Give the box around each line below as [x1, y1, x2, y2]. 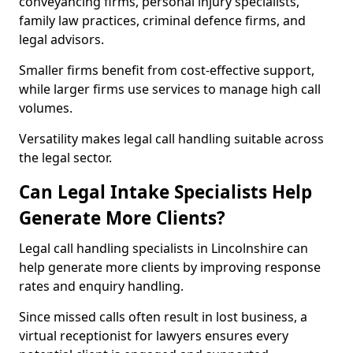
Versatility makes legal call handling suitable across [19, 130, 324, 147]
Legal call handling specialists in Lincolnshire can [19, 240, 308, 257]
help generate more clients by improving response [19, 258, 321, 276]
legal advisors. [19, 31, 104, 48]
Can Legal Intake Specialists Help [19, 180, 312, 204]
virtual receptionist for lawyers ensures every [19, 327, 288, 344]
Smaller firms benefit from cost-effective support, [19, 61, 314, 79]
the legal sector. [19, 149, 112, 166]
